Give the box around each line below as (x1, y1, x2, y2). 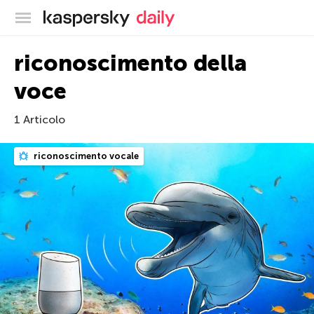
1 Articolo (14, 113, 65, 126)
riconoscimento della (14, 50, 247, 76)
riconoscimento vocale (32, 151, 139, 161)
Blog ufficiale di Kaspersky (130, 8, 261, 22)
